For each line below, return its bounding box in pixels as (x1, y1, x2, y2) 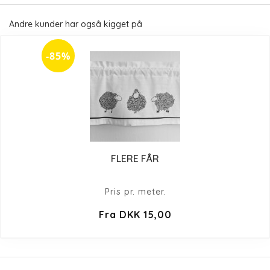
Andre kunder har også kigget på (9, 19, 142, 30)
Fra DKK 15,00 (98, 208, 172, 221)
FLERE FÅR (111, 152, 159, 165)
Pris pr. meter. (104, 186, 166, 197)
